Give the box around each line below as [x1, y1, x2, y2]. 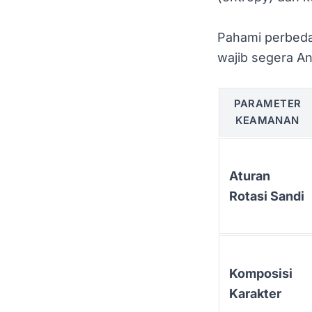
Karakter [229, 286, 281, 301]
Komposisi [229, 265, 292, 281]
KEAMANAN [235, 114, 299, 127]
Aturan [229, 168, 270, 183]
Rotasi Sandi [229, 188, 304, 203]
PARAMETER [233, 97, 302, 110]
